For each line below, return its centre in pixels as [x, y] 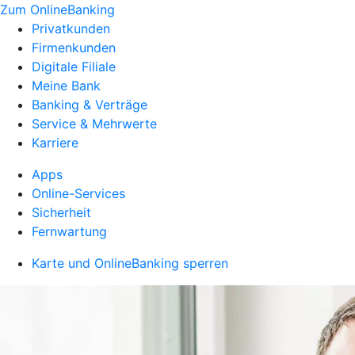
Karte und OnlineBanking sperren [130, 263]
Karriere [55, 143]
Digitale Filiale [74, 67]
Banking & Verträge [90, 105]
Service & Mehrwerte [94, 124]
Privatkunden [71, 29]
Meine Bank [66, 86]
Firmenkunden [74, 48]
